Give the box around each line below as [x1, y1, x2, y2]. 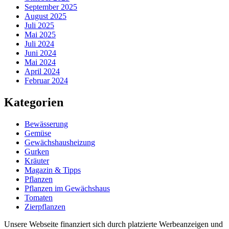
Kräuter [25, 156, 49, 165]
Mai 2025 [25, 30, 56, 39]
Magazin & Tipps [25, 165, 81, 174]
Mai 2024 [25, 57, 56, 66]
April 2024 [25, 66, 60, 76]
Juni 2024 [25, 48, 56, 57]
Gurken [25, 147, 49, 156]
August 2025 [25, 11, 66, 20]
